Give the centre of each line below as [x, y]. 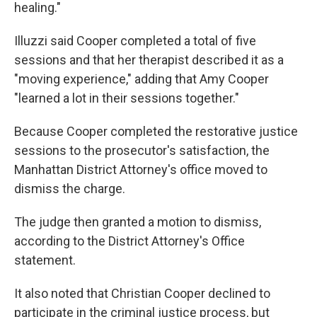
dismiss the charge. [70, 189]
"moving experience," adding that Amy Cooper [142, 79]
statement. [45, 260]
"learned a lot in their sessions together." [127, 98]
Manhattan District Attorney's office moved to [141, 169]
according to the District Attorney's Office [129, 241]
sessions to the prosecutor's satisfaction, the [142, 150]
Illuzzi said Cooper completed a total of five [135, 41]
